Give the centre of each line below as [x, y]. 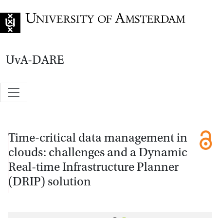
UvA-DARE [35, 60]
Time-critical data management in [98, 137]
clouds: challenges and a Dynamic [98, 152]
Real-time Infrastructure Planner [93, 167]
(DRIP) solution [50, 181]
